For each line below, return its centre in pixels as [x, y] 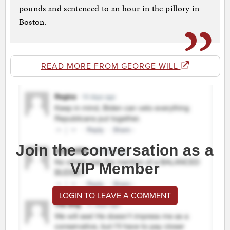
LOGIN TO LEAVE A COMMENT [115, 196]
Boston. [33, 22]
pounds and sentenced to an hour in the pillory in [109, 8]
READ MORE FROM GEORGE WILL [111, 66]
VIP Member [115, 169]
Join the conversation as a [115, 150]
